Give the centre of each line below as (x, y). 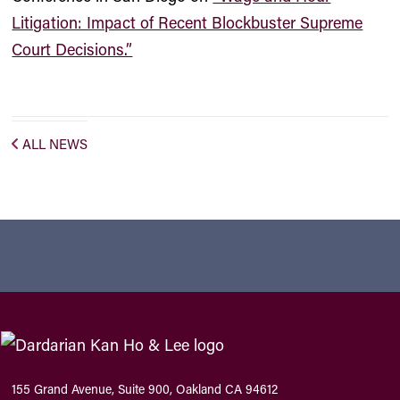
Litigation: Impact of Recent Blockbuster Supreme (187, 22)
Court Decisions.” (72, 49)
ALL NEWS (55, 144)
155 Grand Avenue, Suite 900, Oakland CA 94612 (145, 388)
